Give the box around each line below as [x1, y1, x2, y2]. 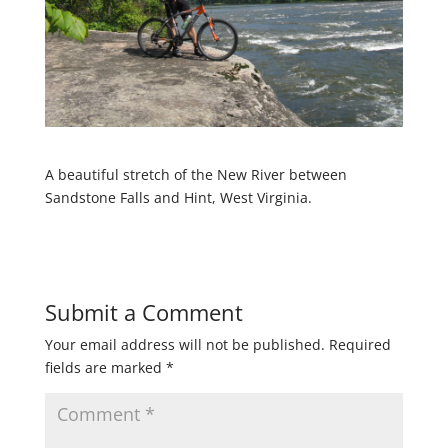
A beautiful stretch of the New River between [44, 164, 347, 184]
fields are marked [44, 357, 166, 377]
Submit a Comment [44, 296, 243, 327]
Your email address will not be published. [44, 334, 325, 354]
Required [328, 334, 391, 354]
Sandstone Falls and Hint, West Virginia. [44, 187, 312, 207]
